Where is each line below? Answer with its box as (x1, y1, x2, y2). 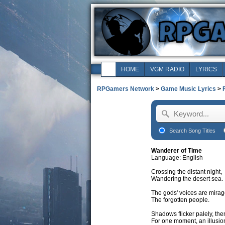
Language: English (151, 154, 203, 161)
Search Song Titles (169, 128, 215, 134)
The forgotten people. (151, 196, 209, 203)
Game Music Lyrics (160, 85, 216, 92)
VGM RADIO (150, 66, 184, 73)
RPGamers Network (96, 85, 154, 92)
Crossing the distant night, (151, 168, 222, 175)
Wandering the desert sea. (151, 175, 223, 182)
